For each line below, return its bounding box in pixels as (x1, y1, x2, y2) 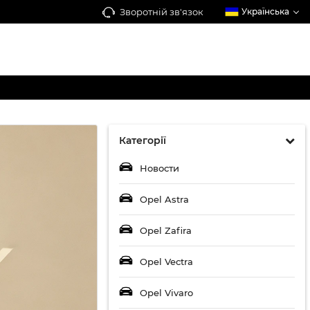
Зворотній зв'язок (120, 6, 203, 17)
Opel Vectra (140, 256, 193, 267)
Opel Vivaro (140, 287, 193, 298)
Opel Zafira (140, 225, 192, 236)
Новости (140, 163, 179, 174)
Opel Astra (140, 194, 189, 205)
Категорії (119, 134, 166, 147)
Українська (241, 6, 289, 17)
